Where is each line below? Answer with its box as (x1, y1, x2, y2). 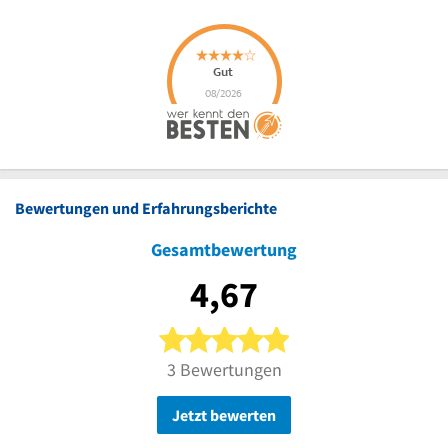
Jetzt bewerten (172, 404, 276, 425)
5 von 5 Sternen (288, 324, 392, 345)
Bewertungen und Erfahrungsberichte (15, 197, 277, 218)
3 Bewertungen (166, 357, 282, 381)
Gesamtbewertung (151, 237, 297, 261)
